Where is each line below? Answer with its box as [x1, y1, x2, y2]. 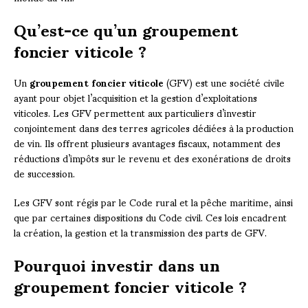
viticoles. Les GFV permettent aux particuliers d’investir [14, 98, 256, 126]
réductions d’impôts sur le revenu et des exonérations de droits [14, 143, 291, 172]
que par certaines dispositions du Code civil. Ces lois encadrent [14, 202, 287, 231]
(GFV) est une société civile [164, 67, 285, 96]
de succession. [14, 158, 75, 187]
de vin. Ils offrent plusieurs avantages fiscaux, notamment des [14, 128, 280, 157]
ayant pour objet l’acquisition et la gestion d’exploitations [14, 82, 257, 111]
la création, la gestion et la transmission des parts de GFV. [14, 217, 267, 246]
